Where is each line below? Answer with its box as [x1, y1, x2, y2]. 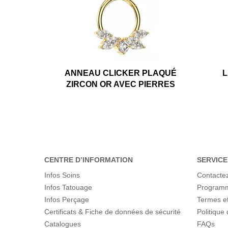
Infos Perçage [44, 195, 89, 204]
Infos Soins [44, 170, 80, 179]
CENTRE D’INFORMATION [44, 155, 133, 164]
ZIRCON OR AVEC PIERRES [66, 79, 176, 89]
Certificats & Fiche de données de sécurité [44, 207, 181, 216]
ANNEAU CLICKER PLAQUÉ [65, 68, 177, 77]
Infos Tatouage [44, 183, 92, 191]
